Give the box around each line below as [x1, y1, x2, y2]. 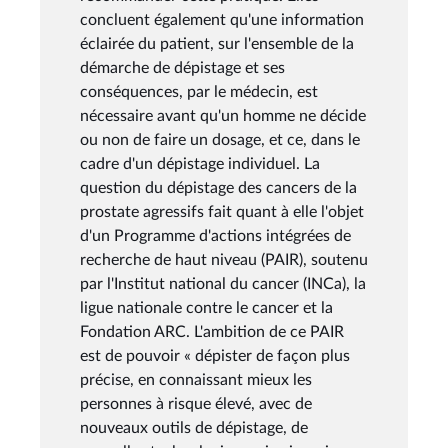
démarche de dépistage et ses [80, 59, 285, 76]
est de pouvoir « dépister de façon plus [80, 347, 350, 364]
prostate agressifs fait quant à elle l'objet [80, 203, 364, 220]
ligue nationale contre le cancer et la [80, 299, 333, 316]
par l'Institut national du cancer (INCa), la [80, 275, 366, 292]
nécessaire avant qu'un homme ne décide [80, 107, 366, 124]
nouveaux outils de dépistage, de [80, 419, 308, 436]
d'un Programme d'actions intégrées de [80, 227, 351, 244]
